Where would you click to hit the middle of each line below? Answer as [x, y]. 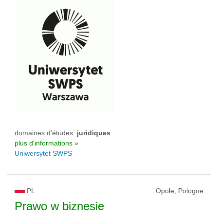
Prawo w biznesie [59, 206]
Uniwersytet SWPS [43, 154]
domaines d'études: [46, 133]
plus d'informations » [46, 143]
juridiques [94, 133]
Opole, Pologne [180, 191]
